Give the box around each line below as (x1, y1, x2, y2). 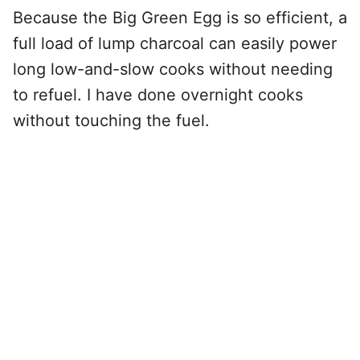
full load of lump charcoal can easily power (13, 34, 337, 54)
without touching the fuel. (13, 111, 210, 131)
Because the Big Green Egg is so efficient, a (13, 8, 347, 28)
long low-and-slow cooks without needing (13, 59, 333, 80)
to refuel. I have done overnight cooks (13, 85, 303, 105)
